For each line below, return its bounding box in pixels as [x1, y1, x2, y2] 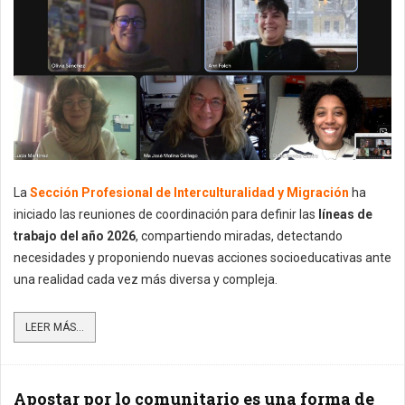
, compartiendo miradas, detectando [136, 228, 343, 243]
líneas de [318, 206, 372, 221]
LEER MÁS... [25, 320, 84, 334]
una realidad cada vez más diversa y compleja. [14, 271, 278, 287]
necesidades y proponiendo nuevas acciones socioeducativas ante [14, 250, 391, 265]
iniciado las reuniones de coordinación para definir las [14, 206, 318, 221]
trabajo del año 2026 [14, 228, 136, 243]
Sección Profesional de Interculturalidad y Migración [27, 184, 349, 200]
